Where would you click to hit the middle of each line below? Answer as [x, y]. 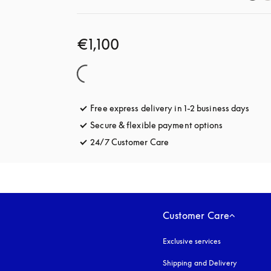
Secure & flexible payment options [157, 125]
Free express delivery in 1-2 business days [170, 108]
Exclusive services [192, 241]
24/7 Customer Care [130, 142]
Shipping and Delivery [200, 263]
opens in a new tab [205, 142]
